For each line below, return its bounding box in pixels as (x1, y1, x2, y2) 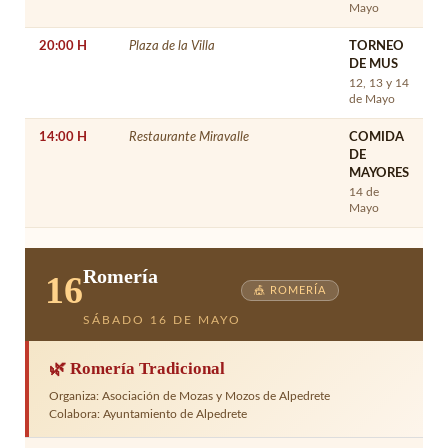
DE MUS (349, 57, 398, 71)
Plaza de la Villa (129, 39, 215, 52)
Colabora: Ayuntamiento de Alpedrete (49, 407, 247, 420)
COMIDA (349, 130, 404, 144)
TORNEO (349, 39, 404, 53)
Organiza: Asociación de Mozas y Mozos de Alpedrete (49, 389, 330, 402)
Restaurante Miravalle (129, 130, 249, 143)
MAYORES (349, 166, 409, 180)
